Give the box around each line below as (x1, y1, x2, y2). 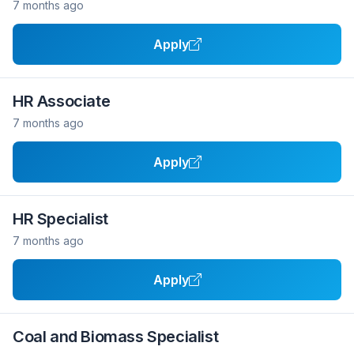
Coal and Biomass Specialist (13, 327, 219, 346)
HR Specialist (13, 209, 108, 228)
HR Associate (13, 92, 111, 111)
